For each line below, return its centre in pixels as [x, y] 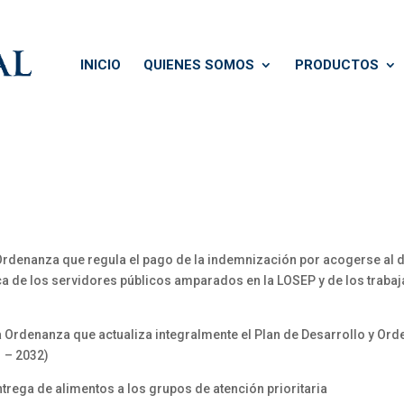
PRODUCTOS [337, 65]
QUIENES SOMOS [199, 65]
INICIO [101, 65]
